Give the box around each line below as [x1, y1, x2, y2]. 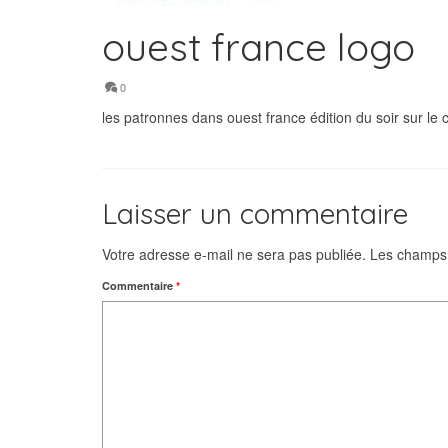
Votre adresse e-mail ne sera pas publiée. [102, 244, 366, 264]
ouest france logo [102, 23, 415, 71]
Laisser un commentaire [102, 196, 408, 231]
